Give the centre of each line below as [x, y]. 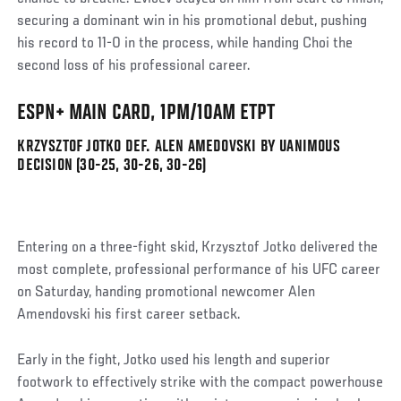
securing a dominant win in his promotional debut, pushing [192, 21]
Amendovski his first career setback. [129, 315]
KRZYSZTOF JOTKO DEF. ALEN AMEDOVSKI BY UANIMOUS [179, 146]
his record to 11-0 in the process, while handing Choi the [185, 43]
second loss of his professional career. [134, 66]
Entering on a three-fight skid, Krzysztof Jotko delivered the [198, 247]
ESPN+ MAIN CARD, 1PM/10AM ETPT [146, 113]
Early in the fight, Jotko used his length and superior [174, 360]
